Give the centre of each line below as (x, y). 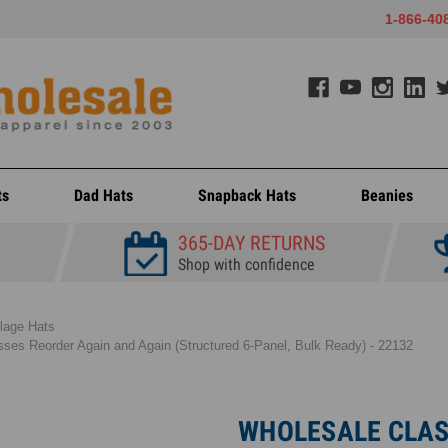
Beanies (386, 195)
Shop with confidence (246, 264)
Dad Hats (104, 195)
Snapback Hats (247, 195)
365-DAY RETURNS (251, 243)
